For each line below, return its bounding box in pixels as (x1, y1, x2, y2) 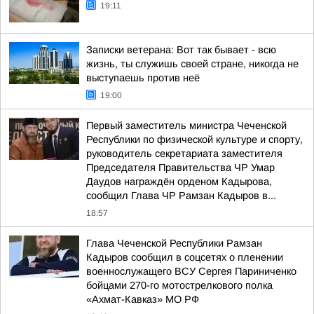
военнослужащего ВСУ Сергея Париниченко (86, 266, 296, 277)
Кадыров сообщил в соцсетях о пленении (86, 252, 283, 263)
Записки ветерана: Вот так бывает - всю (86, 44, 276, 55)
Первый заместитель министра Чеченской (86, 120, 287, 131)
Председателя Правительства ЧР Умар (86, 162, 275, 173)
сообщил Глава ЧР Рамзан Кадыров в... (86, 190, 276, 201)
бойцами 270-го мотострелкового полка (86, 280, 273, 291)
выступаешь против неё (86, 72, 200, 83)
